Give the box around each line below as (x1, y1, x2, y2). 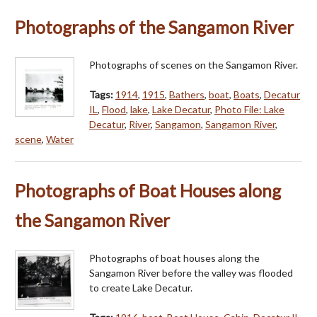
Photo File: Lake (214, 103, 284, 115)
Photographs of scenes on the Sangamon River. (89, 58, 298, 71)
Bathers (169, 88, 204, 100)
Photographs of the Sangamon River (15, 16, 294, 38)
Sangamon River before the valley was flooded (89, 266, 293, 279)
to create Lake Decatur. (89, 281, 192, 294)
